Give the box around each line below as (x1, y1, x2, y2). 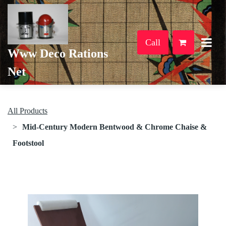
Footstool (13, 139, 44, 147)
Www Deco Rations (8, 47, 108, 60)
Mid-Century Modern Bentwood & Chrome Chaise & (22, 123, 207, 131)
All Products (8, 106, 47, 115)
